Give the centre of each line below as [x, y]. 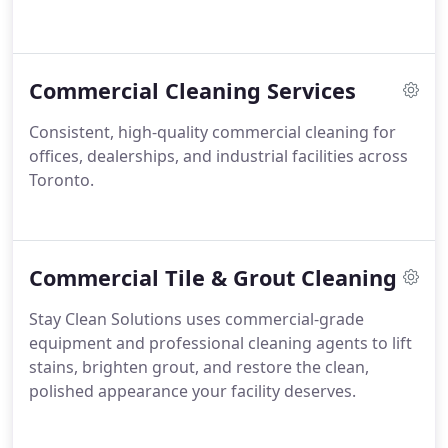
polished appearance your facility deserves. [192, 391]
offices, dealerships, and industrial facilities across [218, 156]
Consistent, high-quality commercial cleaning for [212, 132]
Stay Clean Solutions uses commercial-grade [196, 319]
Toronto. [61, 180]
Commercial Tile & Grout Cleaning [213, 277]
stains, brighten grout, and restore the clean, [199, 367]
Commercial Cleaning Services [192, 90]
